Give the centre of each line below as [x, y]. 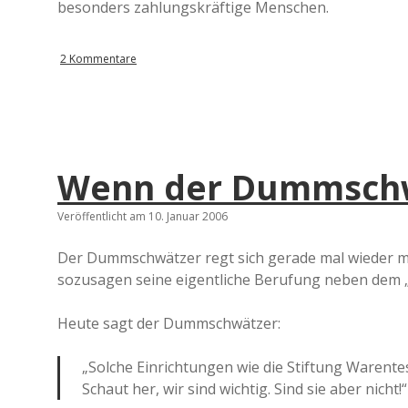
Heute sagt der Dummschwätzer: [169, 323]
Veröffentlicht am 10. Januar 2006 [143, 216]
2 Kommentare [98, 59]
